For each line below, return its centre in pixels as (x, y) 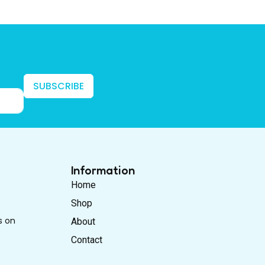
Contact (87, 240)
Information (103, 171)
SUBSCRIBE (58, 86)
